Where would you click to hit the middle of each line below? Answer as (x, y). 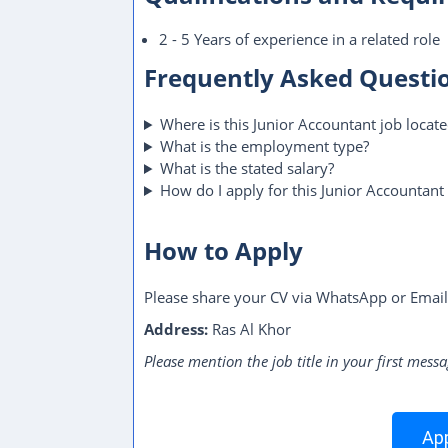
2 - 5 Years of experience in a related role (299, 39)
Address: (176, 329)
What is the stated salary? (246, 168)
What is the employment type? (264, 146)
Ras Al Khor (249, 329)
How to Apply (223, 250)
